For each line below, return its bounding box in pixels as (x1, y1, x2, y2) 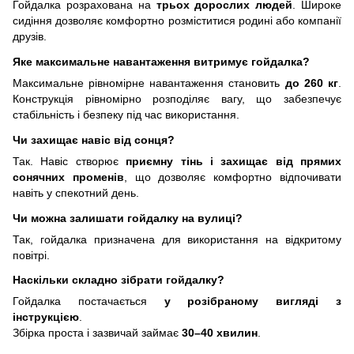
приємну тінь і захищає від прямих (126, 154, 341, 168)
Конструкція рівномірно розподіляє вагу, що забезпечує (13, 92, 341, 106)
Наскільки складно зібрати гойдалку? (13, 273, 224, 287)
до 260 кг (284, 77, 339, 90)
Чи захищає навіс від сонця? (13, 133, 175, 146)
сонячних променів (13, 170, 124, 183)
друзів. (13, 30, 47, 43)
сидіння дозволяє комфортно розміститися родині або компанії (13, 14, 341, 28)
